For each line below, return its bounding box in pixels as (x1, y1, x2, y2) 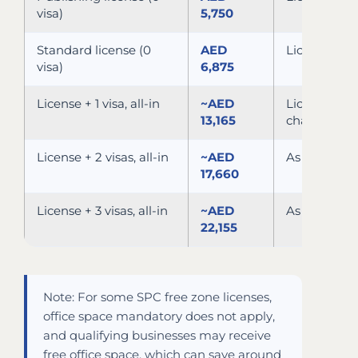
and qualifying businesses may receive (43, 328, 271, 343)
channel (286, 113, 334, 128)
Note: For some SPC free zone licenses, (43, 289, 272, 304)
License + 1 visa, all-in (37, 96, 160, 111)
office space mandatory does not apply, (43, 308, 275, 324)
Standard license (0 (37, 42, 151, 58)
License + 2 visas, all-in (37, 149, 169, 165)
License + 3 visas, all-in (37, 203, 168, 218)
